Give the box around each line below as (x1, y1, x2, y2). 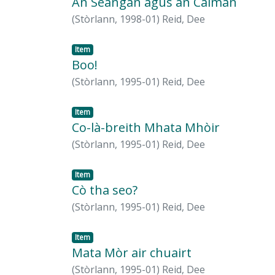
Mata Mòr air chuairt (72, 244, 192, 261)
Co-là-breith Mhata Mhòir (72, 119, 220, 136)
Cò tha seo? (72, 182, 137, 199)
